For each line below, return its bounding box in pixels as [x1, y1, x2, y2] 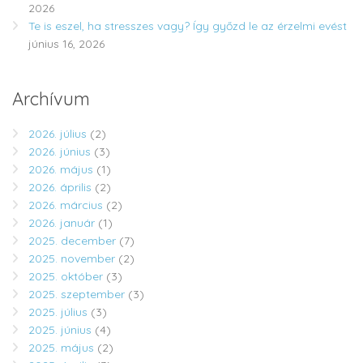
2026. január [28, 216, 95, 231]
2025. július [28, 305, 88, 320]
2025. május [28, 340, 94, 356]
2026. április [28, 180, 92, 195]
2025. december [28, 233, 116, 249]
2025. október [28, 269, 103, 284]
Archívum [12, 88, 90, 111]
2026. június [28, 144, 91, 160]
